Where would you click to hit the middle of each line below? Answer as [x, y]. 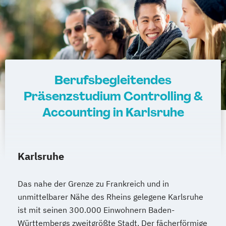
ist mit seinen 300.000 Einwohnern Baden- [96, 210]
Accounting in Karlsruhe [113, 112]
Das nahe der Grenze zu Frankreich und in [93, 184]
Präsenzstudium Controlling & [113, 96]
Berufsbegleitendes [113, 80]
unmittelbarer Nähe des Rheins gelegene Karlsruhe [110, 197]
